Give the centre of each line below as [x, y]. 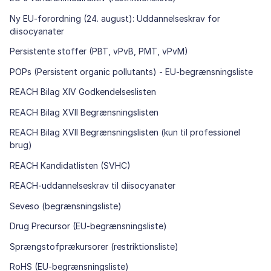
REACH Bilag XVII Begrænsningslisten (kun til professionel [125, 132]
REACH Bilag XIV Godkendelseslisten [83, 92]
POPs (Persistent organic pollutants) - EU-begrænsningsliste [131, 71]
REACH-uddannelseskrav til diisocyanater [93, 186]
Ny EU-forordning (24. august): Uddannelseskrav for [115, 18]
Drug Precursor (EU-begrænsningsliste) [88, 226]
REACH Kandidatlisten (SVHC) [70, 165]
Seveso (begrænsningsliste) [66, 206]
